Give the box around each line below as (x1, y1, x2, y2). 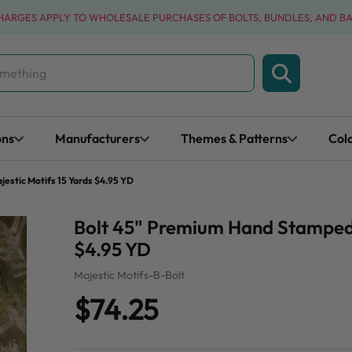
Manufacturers (55, 130, 140, 147)
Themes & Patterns (181, 130, 288, 147)
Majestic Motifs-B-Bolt (74, 268, 185, 283)
